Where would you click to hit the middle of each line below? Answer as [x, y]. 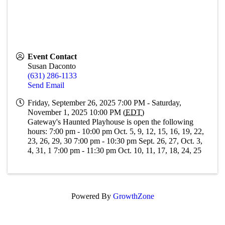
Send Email [46, 85]
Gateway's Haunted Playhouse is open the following [111, 122]
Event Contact [52, 57]
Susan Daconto [52, 66]
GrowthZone [133, 196]
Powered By [92, 196]
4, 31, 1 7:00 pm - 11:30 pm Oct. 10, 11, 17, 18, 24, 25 [115, 150]
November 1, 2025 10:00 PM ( [77, 112]
